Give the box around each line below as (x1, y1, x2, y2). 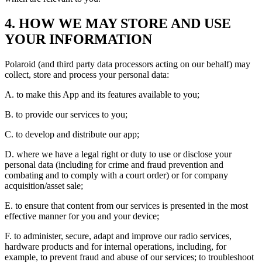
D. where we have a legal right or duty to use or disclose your (5, 149, 232, 159)
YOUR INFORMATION (5, 31, 152, 47)
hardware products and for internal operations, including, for (5, 241, 226, 251)
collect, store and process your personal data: (5, 69, 169, 80)
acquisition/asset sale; (5, 180, 83, 191)
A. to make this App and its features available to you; (5, 89, 199, 99)
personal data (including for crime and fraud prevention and (5, 159, 223, 170)
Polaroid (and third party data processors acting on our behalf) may (5, 58, 250, 69)
